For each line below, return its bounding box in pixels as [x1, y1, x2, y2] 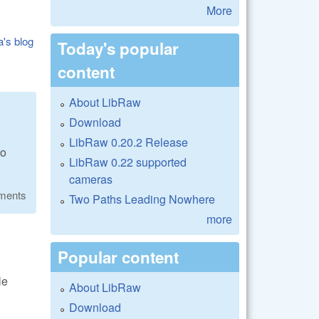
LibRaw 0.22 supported [69, 153, 187, 170]
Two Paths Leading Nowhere [69, 190, 215, 207]
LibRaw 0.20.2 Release [69, 133, 188, 150]
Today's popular [58, 36, 179, 60]
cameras [69, 170, 113, 187]
